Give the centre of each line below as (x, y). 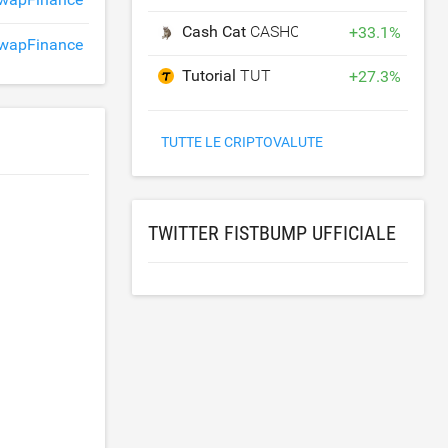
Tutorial (211, 75)
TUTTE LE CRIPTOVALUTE (242, 142)
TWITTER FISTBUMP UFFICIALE (272, 233)
